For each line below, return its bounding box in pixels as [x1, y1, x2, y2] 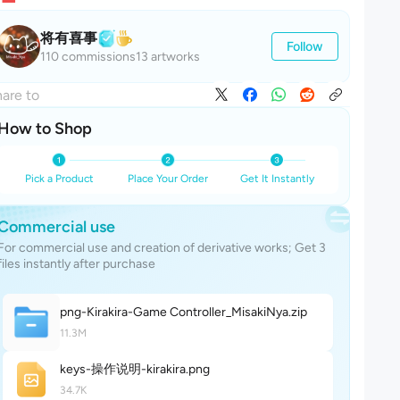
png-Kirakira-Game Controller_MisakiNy [60, 304, 282, 320]
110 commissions [40, 49, 136, 64]
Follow [287, 38, 323, 54]
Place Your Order [128, 172, 208, 185]
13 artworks [136, 49, 200, 64]
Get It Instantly [239, 172, 314, 185]
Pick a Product [24, 172, 94, 185]
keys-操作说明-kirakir [60, 362, 179, 377]
